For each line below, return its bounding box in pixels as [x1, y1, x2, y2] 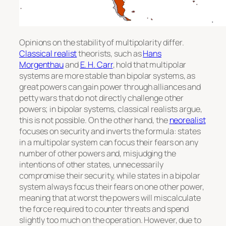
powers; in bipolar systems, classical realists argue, [19, 103, 202, 115]
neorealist [169, 115, 206, 126]
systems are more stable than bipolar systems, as [19, 70, 196, 82]
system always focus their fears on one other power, [19, 181, 204, 193]
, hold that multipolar [112, 59, 187, 71]
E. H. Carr [80, 59, 113, 71]
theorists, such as [77, 48, 143, 60]
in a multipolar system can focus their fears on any [19, 137, 198, 148]
